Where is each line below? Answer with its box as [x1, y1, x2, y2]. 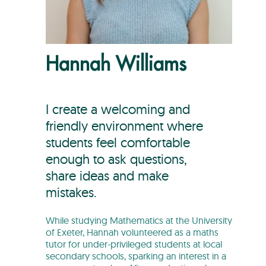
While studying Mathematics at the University [46, 214, 232, 226]
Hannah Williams [46, 55, 186, 74]
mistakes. [46, 184, 97, 201]
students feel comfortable [46, 134, 190, 151]
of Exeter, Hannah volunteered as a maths [46, 226, 218, 238]
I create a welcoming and [46, 101, 190, 118]
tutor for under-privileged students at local [46, 237, 222, 250]
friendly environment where [46, 118, 203, 135]
